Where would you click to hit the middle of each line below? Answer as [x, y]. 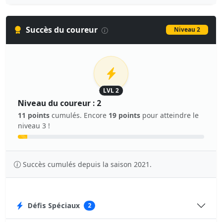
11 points [34, 115]
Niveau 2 [187, 29]
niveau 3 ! [34, 126]
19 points [124, 115]
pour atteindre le [169, 115]
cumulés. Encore [79, 115]
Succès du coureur [63, 30]
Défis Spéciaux [54, 206]
